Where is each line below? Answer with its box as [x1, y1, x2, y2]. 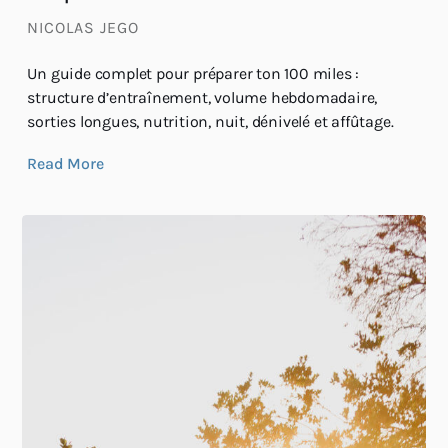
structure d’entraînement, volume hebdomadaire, [27, 88, 378, 108]
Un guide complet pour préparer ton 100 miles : [27, 64, 360, 84]
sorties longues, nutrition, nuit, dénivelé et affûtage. [27, 112, 394, 132]
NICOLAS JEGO [27, 18, 140, 38]
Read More [27, 154, 104, 174]
